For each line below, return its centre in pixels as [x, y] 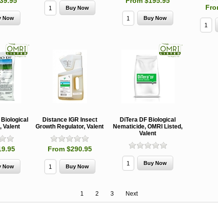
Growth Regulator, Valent [70, 127]
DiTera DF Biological [148, 120]
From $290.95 [70, 149]
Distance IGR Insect [70, 120]
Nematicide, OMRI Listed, [148, 127]
